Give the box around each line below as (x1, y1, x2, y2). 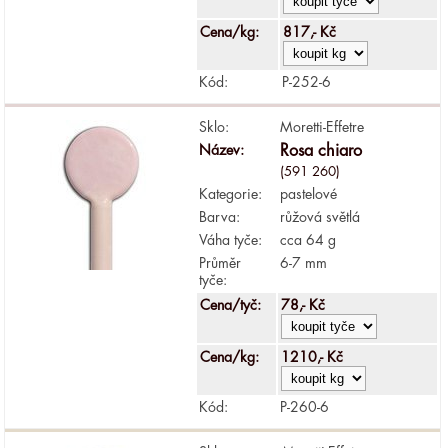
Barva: (199, 209, 241, 224)
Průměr (199, 255, 242, 270)
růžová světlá (280, 209, 361, 224)
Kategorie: (199, 186, 263, 201)
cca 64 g (280, 232, 337, 247)
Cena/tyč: (200, 297, 266, 312)
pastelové (280, 186, 338, 201)
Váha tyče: (199, 232, 263, 247)
